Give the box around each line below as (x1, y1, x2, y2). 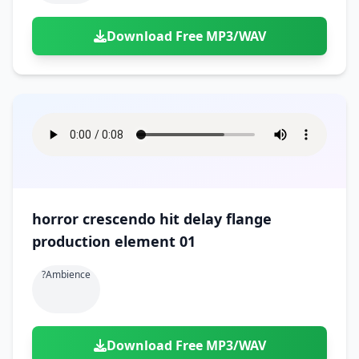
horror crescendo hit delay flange (32, 209, 272, 228)
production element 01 (32, 232, 196, 251)
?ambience (42, 268, 91, 281)
